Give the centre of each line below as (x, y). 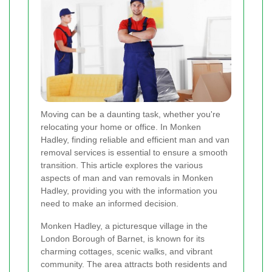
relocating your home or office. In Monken (121, 127)
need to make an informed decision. (110, 204)
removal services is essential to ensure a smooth (134, 153)
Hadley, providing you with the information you (129, 191)
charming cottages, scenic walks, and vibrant (127, 252)
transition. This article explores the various (122, 165)
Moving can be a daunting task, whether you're (131, 114)
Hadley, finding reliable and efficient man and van (135, 140)
